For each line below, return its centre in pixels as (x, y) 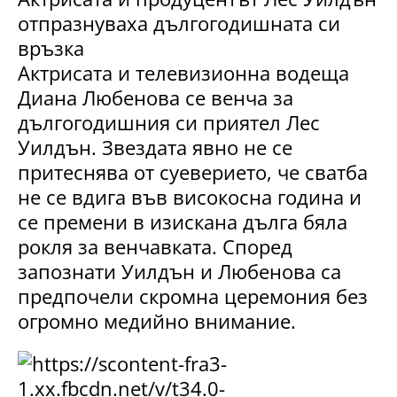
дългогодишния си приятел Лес (169, 122)
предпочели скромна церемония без (193, 296)
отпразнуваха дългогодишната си (179, 23)
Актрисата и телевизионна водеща (183, 72)
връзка (51, 47)
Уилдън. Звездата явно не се (155, 147)
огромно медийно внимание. (157, 320)
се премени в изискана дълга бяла (183, 221)
